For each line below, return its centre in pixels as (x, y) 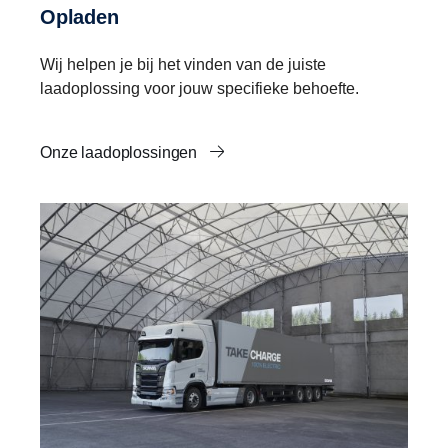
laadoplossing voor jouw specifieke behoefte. (199, 89)
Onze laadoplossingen (121, 153)
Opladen (87, 17)
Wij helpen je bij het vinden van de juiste (183, 65)
